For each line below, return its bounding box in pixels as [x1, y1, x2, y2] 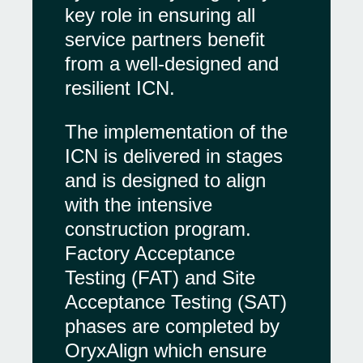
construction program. [65, 218, 251, 240]
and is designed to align [65, 169, 266, 191]
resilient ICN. [65, 77, 175, 99]
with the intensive [65, 194, 212, 216]
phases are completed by [65, 315, 280, 337]
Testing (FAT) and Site [65, 267, 255, 288]
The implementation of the [65, 121, 288, 143]
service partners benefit [65, 28, 265, 50]
